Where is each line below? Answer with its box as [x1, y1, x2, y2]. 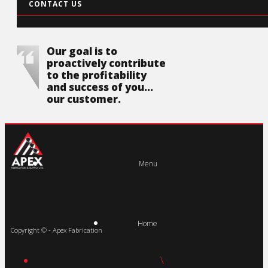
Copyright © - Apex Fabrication [11, 225, 102, 234]
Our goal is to [47, 44, 117, 58]
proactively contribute [47, 56, 166, 70]
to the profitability [47, 68, 147, 82]
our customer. [47, 92, 121, 106]
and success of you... [47, 80, 153, 94]
